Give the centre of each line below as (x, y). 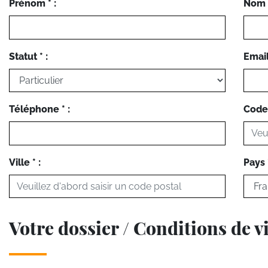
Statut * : (28, 56)
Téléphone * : (39, 109)
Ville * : (25, 162)
